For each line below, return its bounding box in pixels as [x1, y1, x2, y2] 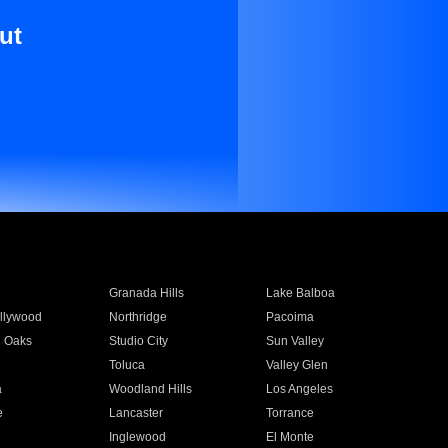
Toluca [108, 358, 145, 372]
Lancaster [108, 406, 163, 420]
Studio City [108, 334, 168, 348]
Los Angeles [266, 382, 334, 396]
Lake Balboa [266, 286, 336, 300]
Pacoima [266, 310, 315, 324]
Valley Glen [266, 358, 329, 372]
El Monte [266, 430, 315, 444]
